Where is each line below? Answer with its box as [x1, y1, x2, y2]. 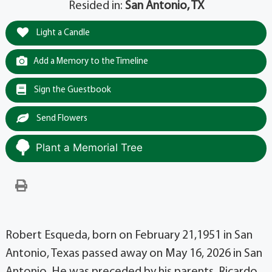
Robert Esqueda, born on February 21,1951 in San [5, 229, 253, 242]
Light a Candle [34, 28, 90, 38]
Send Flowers [34, 114, 87, 123]
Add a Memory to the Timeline [33, 56, 148, 66]
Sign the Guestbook [32, 85, 111, 95]
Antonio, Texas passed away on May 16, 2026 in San [5, 247, 262, 260]
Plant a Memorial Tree [35, 141, 143, 154]
